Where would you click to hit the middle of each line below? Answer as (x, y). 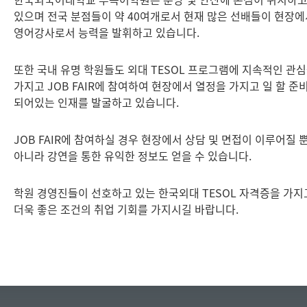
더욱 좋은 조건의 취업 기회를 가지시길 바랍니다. (126, 209)
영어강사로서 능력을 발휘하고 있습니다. (107, 32)
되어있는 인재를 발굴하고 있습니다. (96, 102)
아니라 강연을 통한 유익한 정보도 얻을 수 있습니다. (133, 156)
